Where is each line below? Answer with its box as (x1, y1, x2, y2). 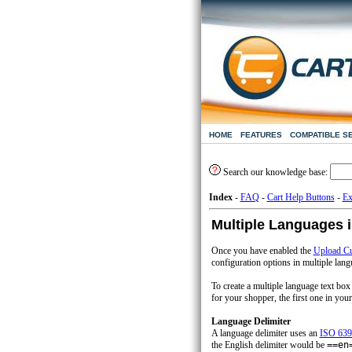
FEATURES (240, 130, 282, 139)
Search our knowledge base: (220, 167, 330, 178)
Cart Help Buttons (266, 192, 335, 203)
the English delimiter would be (211, 339, 327, 350)
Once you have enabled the (211, 245, 313, 256)
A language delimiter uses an (211, 328, 320, 339)
